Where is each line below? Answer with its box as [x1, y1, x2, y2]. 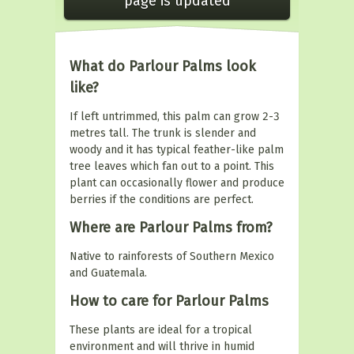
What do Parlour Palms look [70, 58, 256, 75]
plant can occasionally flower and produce [70, 176, 284, 190]
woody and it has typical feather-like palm [70, 143, 284, 156]
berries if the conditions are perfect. [70, 193, 254, 206]
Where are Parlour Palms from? [70, 219, 273, 236]
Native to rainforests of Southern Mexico [70, 250, 274, 263]
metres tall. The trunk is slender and [70, 126, 256, 140]
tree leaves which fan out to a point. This [70, 160, 274, 173]
